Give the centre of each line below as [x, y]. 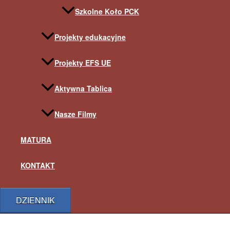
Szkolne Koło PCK [107, 12]
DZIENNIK [35, 200]
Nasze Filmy [75, 114]
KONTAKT [38, 166]
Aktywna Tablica [83, 89]
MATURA [36, 140]
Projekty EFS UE [83, 63]
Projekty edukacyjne [90, 37]
